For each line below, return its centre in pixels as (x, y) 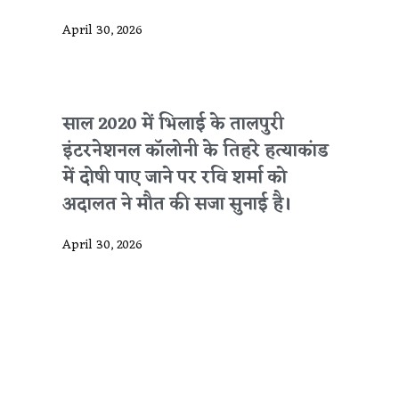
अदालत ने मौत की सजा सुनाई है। (176, 205)
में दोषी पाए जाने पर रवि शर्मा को (174, 179)
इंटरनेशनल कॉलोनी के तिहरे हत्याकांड (195, 152)
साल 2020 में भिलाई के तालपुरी (173, 125)
